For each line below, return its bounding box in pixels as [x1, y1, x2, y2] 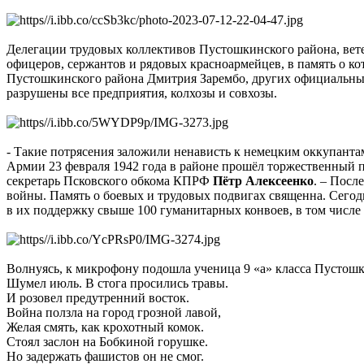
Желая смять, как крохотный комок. [6, 320, 204, 335]
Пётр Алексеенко [213, 174, 314, 188]
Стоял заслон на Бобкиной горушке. [6, 335, 208, 349]
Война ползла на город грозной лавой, [6, 305, 221, 320]
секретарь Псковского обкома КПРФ [6, 174, 213, 188]
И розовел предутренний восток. [6, 291, 189, 305]
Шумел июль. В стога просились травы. [6, 276, 228, 291]
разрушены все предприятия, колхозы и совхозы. [6, 86, 277, 101]
